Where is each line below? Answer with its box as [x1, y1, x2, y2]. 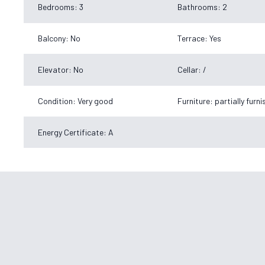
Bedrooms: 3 [38, 1, 83, 12]
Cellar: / [177, 64, 206, 75]
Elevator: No [38, 64, 83, 75]
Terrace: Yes [177, 33, 221, 43]
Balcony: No [38, 33, 80, 43]
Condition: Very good [38, 95, 113, 106]
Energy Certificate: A [38, 127, 114, 137]
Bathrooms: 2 [177, 1, 227, 12]
